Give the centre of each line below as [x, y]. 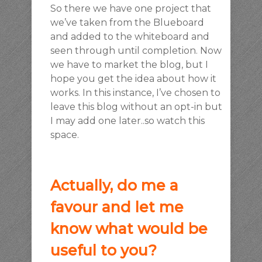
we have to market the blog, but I [129, 64]
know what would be [129, 228]
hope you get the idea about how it [133, 78]
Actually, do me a [114, 185]
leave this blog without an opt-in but [136, 106]
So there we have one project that [131, 8]
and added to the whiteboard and [130, 36]
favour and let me [117, 207]
